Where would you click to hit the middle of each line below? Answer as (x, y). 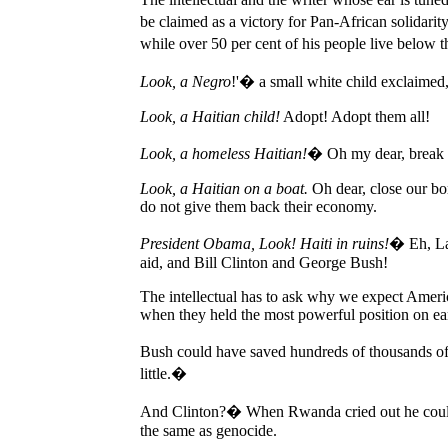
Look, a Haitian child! (210, 116)
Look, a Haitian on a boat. (224, 188)
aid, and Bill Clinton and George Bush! (264, 262)
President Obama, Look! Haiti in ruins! (264, 243)
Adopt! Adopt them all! (355, 116)
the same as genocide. (208, 430)
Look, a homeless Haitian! (223, 153)
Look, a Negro (185, 81)
